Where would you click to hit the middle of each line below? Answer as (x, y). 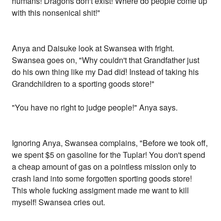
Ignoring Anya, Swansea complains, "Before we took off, (110, 143)
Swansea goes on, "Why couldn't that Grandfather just (106, 60)
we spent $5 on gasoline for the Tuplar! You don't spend (109, 155)
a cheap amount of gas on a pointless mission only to (104, 167)
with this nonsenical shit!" (56, 13)
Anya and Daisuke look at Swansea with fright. (93, 48)
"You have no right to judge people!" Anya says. (95, 108)
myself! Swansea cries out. (59, 202)
